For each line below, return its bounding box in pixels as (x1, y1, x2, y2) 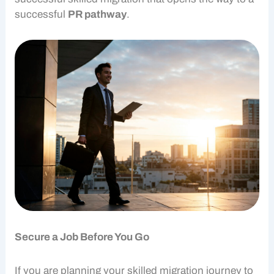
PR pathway (68, 8, 127, 20)
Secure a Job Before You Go (15, 231, 150, 243)
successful (15, 8, 68, 20)
